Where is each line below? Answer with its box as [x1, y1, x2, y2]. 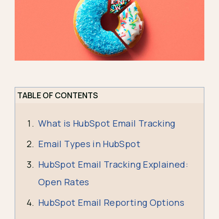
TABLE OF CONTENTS [17, 90, 98, 101]
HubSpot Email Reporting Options [38, 197, 185, 208]
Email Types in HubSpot [38, 138, 143, 150]
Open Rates [38, 176, 91, 188]
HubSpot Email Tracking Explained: [38, 158, 188, 170]
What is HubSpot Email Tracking [38, 117, 175, 129]
